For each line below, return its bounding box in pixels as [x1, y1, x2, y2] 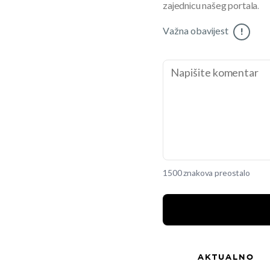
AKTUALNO [197, 251, 255, 262]
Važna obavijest [163, 25, 228, 37]
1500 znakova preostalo [163, 168, 250, 178]
